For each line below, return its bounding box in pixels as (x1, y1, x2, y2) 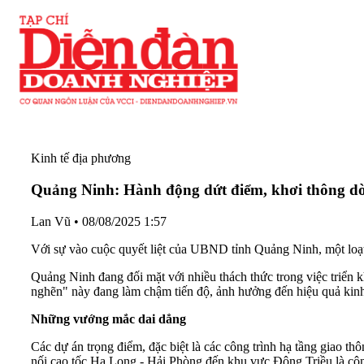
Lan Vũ (31, 214, 71, 228)
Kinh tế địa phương (31, 151, 131, 166)
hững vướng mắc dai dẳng (41, 311, 186, 326)
